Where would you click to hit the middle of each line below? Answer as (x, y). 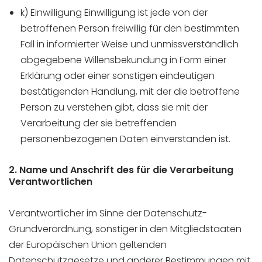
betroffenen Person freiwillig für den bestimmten (130, 28)
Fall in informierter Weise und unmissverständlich (130, 44)
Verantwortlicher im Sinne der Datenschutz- (108, 213)
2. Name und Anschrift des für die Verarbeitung (121, 170)
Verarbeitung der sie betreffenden (99, 123)
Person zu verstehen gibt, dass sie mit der (114, 107)
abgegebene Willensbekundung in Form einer (123, 60)
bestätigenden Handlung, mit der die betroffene (130, 92)
